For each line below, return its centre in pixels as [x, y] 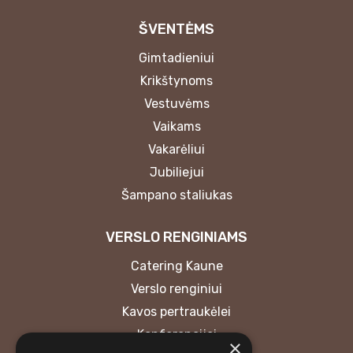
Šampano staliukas [176, 195]
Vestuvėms [176, 103]
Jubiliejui [176, 172]
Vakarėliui [176, 149]
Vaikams [176, 126]
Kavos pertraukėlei [176, 311]
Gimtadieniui [176, 58]
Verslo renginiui [176, 288]
